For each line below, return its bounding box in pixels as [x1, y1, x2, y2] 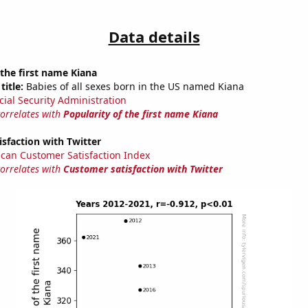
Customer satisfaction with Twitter [63, 162, 223, 176]
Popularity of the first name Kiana [63, 107, 218, 121]
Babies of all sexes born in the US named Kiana [23, 80, 244, 93]
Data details [108, 26, 200, 47]
